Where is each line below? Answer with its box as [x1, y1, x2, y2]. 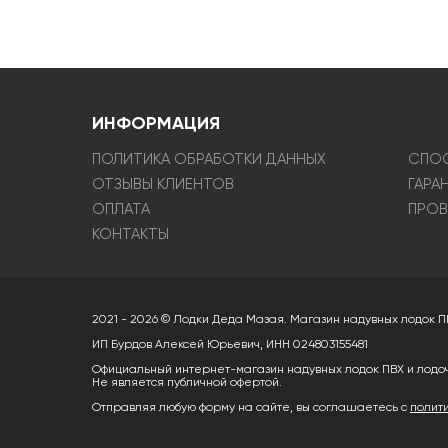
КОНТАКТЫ [92, 225, 169, 243]
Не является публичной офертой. [92, 375, 282, 389]
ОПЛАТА [92, 200, 150, 218]
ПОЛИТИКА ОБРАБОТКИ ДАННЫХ [92, 150, 326, 168]
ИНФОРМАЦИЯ [92, 111, 220, 134]
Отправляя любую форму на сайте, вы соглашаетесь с [92, 400, 410, 414]
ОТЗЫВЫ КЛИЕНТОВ [92, 175, 234, 193]
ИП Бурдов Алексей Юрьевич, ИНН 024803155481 [92, 337, 368, 351]
